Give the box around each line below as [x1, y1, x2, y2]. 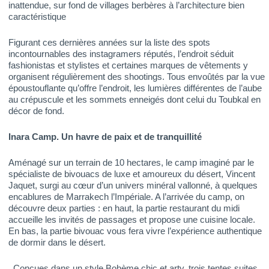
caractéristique [8, 11, 66, 22]
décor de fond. [8, 105, 64, 116]
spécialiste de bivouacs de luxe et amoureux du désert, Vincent [8, 168, 255, 179]
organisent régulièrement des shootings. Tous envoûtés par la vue [8, 71, 265, 82]
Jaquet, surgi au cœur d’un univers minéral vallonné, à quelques [8, 180, 258, 190]
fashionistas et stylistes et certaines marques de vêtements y [8, 59, 248, 70]
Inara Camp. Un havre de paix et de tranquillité [8, 131, 202, 142]
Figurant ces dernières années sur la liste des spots [8, 37, 210, 47]
